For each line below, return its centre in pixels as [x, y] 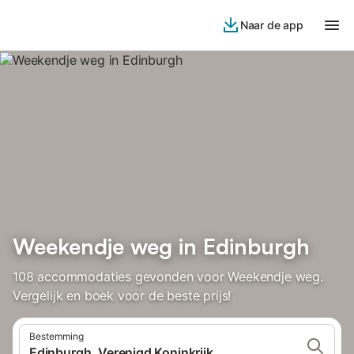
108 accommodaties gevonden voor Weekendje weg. [168, 277]
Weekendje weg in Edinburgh [161, 246]
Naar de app [271, 25]
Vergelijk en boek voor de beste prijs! [122, 296]
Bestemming [56, 336]
